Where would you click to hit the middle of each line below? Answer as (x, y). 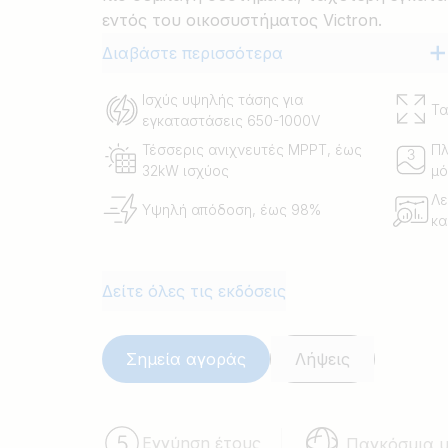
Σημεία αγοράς (186, 359)
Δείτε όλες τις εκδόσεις (194, 291)
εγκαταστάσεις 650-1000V (231, 120)
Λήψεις (322, 359)
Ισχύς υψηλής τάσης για (222, 99)
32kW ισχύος (185, 170)
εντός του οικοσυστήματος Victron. (242, 20)
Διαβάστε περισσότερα (192, 53)
